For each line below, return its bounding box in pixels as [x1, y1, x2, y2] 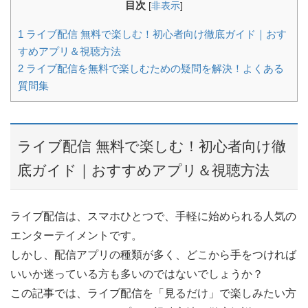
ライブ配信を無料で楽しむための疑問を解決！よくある [23, 62, 284, 74]
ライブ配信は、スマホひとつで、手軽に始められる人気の [10, 210, 296, 223]
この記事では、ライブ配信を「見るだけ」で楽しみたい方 [10, 287, 296, 300]
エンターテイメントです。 [10, 230, 142, 242]
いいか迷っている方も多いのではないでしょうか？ [10, 268, 263, 280]
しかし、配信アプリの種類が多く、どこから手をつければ [10, 249, 296, 261]
